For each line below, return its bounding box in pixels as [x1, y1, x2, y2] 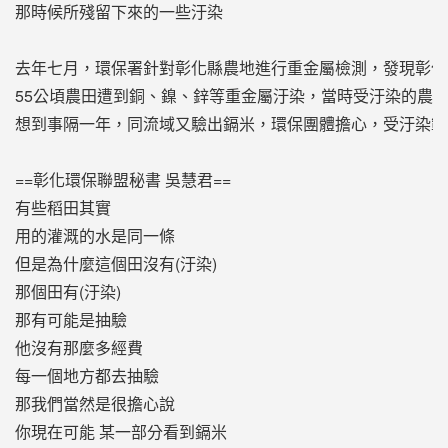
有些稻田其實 [14, 195, 111, 219]
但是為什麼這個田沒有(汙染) [14, 251, 217, 275]
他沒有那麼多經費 [14, 335, 143, 359]
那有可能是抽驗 [14, 307, 127, 331]
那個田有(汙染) [14, 279, 121, 303]
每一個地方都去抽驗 [14, 363, 159, 387]
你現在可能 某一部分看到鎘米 [14, 419, 227, 443]
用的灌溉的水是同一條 [14, 223, 175, 247]
